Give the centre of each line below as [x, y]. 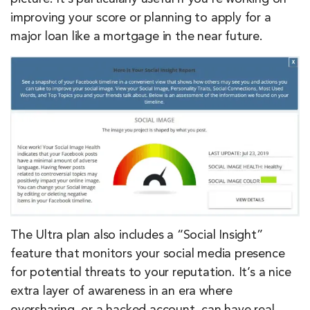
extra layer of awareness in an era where [121, 291]
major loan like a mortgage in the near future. [137, 37]
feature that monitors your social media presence [148, 254]
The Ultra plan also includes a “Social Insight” [137, 235]
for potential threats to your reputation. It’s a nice [151, 272]
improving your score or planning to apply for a [141, 18]
